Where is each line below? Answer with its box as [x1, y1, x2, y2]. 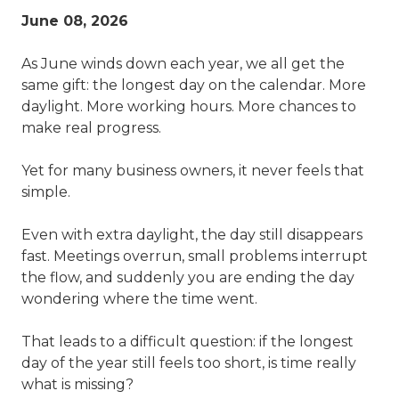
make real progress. [21, 119, 161, 137]
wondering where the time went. [21, 290, 257, 308]
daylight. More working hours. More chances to [21, 98, 356, 116]
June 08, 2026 [21, 12, 128, 30]
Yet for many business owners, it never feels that [21, 162, 364, 180]
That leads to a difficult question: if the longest [21, 333, 354, 351]
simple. [21, 183, 70, 201]
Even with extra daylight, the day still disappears [21, 226, 362, 244]
